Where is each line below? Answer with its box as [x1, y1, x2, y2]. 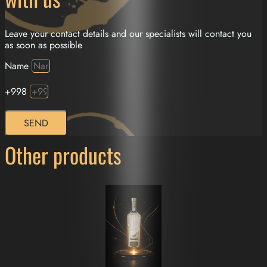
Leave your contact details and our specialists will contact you [5, 27, 252, 41]
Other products [5, 138, 121, 170]
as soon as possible [5, 38, 82, 52]
